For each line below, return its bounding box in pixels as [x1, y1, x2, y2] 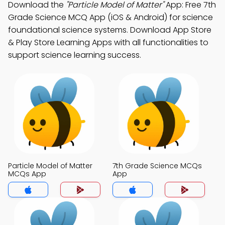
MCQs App [8, 169, 46, 179]
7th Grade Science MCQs [113, 161, 202, 171]
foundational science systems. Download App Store [8, 24, 211, 36]
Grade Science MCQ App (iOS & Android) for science [8, 12, 213, 23]
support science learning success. [8, 49, 141, 61]
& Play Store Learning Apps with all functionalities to [8, 37, 208, 48]
